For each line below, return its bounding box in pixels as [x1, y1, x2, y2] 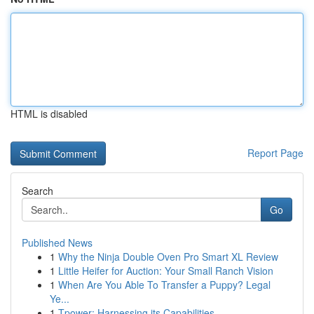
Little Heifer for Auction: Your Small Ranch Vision [58, 264, 273, 278]
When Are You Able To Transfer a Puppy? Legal [58, 278, 271, 292]
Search [22, 184, 53, 198]
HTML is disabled [11, 107, 88, 121]
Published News [22, 235, 93, 250]
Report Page [247, 146, 303, 160]
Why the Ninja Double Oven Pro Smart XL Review [58, 250, 278, 264]
